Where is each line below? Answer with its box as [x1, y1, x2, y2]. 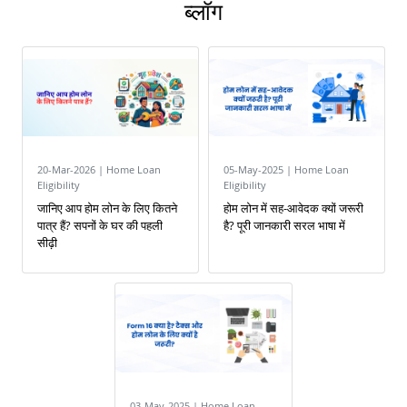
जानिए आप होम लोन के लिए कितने [37, 200, 177, 217]
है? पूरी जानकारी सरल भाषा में [223, 217, 345, 234]
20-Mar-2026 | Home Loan [37, 163, 161, 177]
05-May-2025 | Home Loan [223, 163, 349, 177]
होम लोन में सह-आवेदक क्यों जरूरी [223, 200, 363, 217]
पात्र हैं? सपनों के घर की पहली [37, 217, 163, 234]
